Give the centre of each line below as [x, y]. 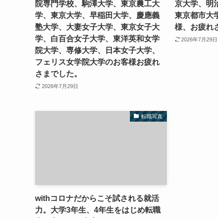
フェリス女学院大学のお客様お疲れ [97, 62]
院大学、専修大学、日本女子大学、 [97, 51]
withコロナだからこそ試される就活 [97, 199]
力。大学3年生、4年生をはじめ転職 [98, 210]
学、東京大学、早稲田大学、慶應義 [97, 16]
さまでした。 [58, 74]
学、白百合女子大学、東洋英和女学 [97, 39]
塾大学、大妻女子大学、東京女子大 [97, 27]
